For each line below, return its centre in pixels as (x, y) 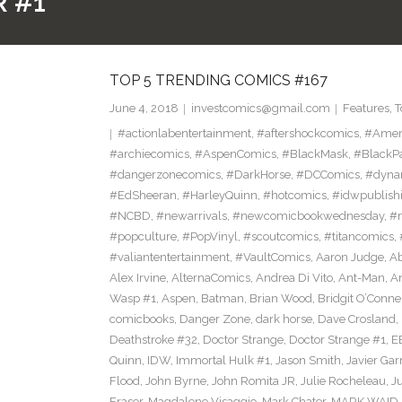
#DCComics (328, 175)
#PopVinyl (210, 237)
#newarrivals (191, 216)
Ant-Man (361, 278)
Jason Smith (308, 361)
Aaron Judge (350, 258)
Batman (222, 299)
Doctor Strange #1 (337, 340)
